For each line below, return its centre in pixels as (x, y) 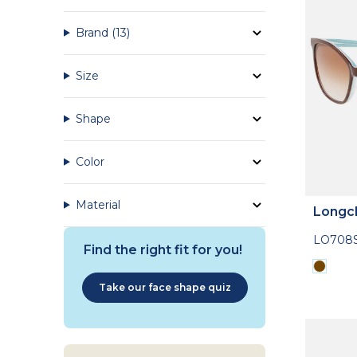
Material (98, 204)
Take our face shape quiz (165, 287)
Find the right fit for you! (165, 249)
